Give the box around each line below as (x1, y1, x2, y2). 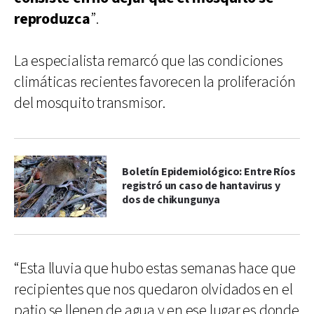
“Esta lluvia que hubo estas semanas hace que (14, 258, 296, 279)
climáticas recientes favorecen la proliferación (14, 71, 296, 93)
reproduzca (14, 8, 90, 29)
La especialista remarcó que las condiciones (14, 50, 283, 71)
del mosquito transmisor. (14, 93, 165, 114)
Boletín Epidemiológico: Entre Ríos (122, 164, 296, 179)
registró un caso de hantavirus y (122, 178, 280, 193)
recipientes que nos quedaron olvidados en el (14, 279, 293, 300)
